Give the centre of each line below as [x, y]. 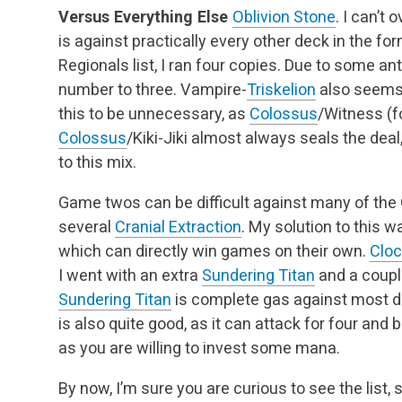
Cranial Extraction [178, 227]
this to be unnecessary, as [154, 114]
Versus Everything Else [143, 17]
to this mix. [97, 162]
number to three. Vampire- [153, 90]
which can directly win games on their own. [214, 251]
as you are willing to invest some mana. [199, 348]
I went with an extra [130, 275]
